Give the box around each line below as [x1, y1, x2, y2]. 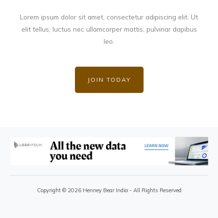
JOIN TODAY [87, 75, 131, 83]
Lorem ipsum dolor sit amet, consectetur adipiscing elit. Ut [20, 12, 198, 21]
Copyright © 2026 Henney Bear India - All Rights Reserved [36, 186, 182, 194]
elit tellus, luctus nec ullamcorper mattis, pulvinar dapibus [21, 24, 197, 33]
